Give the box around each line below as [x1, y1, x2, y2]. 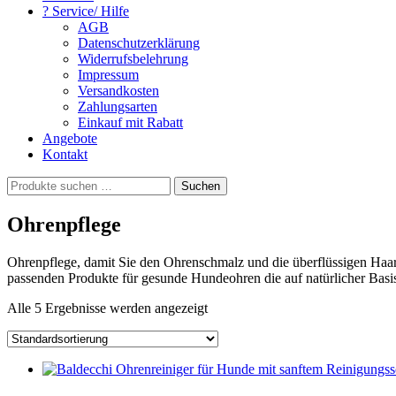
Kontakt [42, 147, 88, 162]
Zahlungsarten [78, 99, 157, 114]
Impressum [78, 67, 139, 82]
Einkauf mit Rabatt [78, 115, 183, 130]
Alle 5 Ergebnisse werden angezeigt [7, 300, 208, 316]
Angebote [42, 131, 97, 146]
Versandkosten [78, 83, 159, 98]
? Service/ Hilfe [42, 4, 129, 19]
